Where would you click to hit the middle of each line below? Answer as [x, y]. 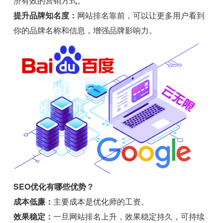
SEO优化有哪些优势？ [54, 187]
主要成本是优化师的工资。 [101, 202]
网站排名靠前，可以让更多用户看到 [141, 15]
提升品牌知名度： [46, 15]
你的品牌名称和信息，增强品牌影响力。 [85, 30]
